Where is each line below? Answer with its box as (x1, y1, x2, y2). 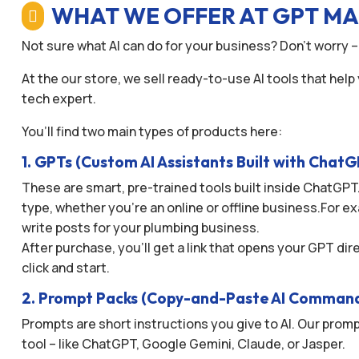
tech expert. (21, 89, 96, 107)
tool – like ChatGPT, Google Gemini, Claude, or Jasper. (21, 334, 345, 353)
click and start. (21, 258, 110, 276)
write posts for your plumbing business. (21, 218, 260, 236)
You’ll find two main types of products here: (21, 122, 282, 140)
